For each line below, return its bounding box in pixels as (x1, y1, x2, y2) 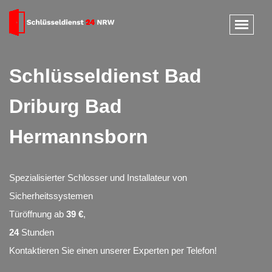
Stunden (19, 227, 54, 237)
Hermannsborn (9, 126, 148, 148)
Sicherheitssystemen (9, 191, 93, 201)
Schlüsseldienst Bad (9, 65, 202, 87)
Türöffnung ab (9, 209, 66, 219)
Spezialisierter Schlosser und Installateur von (9, 172, 187, 183)
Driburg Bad (9, 95, 122, 117)
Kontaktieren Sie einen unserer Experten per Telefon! (9, 245, 217, 256)
